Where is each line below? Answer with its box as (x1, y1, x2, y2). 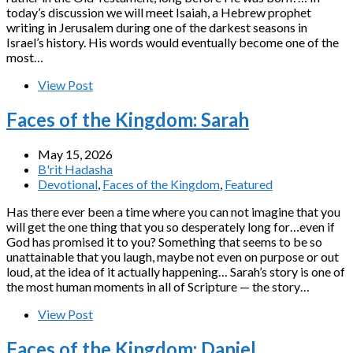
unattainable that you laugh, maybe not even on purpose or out (6, 249, 339, 265)
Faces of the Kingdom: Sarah (6, 108, 249, 132)
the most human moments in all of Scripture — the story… (6, 279, 310, 295)
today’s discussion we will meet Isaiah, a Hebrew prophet (6, 5, 311, 20)
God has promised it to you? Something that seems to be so (6, 234, 322, 250)
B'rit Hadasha (38, 162, 113, 177)
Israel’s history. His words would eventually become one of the (6, 35, 339, 50)
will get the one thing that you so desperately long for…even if (6, 219, 335, 235)
